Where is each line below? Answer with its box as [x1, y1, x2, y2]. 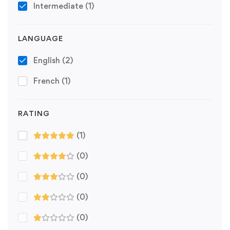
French [33, 76, 62, 86]
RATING [18, 109, 50, 118]
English [33, 55, 62, 66]
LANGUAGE [18, 34, 63, 43]
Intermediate [33, 1, 85, 11]
